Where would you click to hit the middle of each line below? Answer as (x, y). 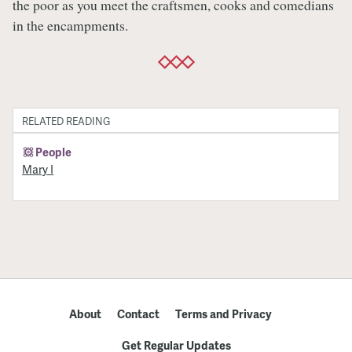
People (54, 152)
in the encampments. (70, 25)
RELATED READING (66, 121)
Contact (138, 313)
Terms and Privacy (223, 313)
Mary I (38, 169)
